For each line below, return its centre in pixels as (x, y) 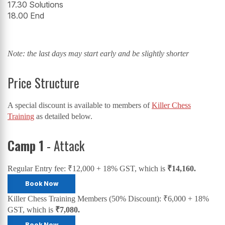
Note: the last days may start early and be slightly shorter (98, 54)
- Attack (64, 146)
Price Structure (43, 83)
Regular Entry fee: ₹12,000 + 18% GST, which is (87, 168)
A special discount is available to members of (80, 105)
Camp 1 (26, 146)
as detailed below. (63, 117)
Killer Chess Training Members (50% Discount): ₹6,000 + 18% (108, 198)
